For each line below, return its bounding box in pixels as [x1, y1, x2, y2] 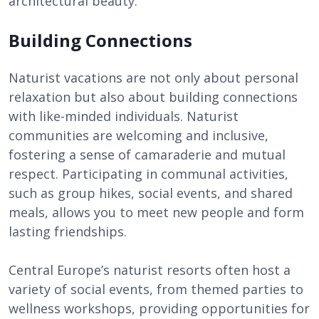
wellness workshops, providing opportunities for [9, 300, 310, 317]
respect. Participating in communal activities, [9, 165, 288, 182]
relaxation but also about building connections [9, 88, 298, 105]
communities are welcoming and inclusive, [9, 127, 268, 144]
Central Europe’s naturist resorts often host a [9, 261, 291, 278]
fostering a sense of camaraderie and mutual [9, 146, 286, 163]
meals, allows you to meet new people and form [9, 204, 304, 221]
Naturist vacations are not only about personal [9, 69, 298, 86]
